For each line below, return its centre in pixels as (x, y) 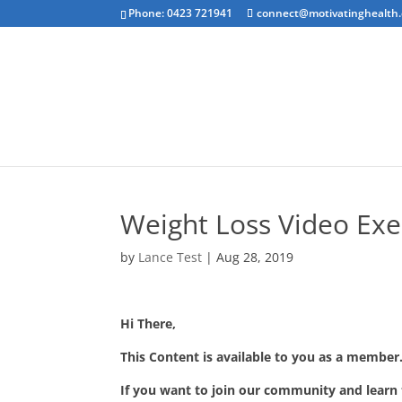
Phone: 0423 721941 (181, 13)
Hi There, (149, 323)
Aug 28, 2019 (255, 257)
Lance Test (170, 257)
